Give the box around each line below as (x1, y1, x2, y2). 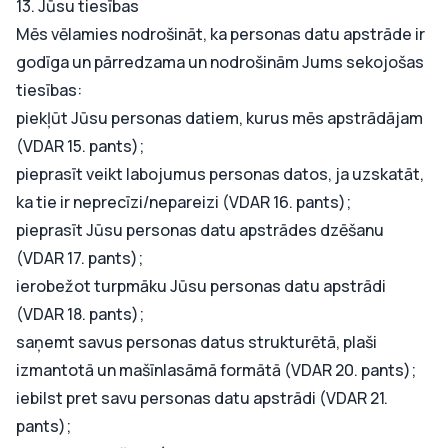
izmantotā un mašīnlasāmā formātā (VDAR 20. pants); (16, 359, 416, 381)
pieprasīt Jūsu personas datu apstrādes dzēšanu (16, 219, 384, 241)
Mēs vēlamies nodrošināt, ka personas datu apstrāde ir (16, 23, 425, 45)
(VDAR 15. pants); (16, 135, 144, 157)
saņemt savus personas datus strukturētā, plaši (16, 331, 377, 353)
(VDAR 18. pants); (16, 303, 144, 325)
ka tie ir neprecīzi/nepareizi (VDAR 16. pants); (16, 191, 351, 213)
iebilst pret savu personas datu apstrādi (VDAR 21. (16, 387, 388, 409)
